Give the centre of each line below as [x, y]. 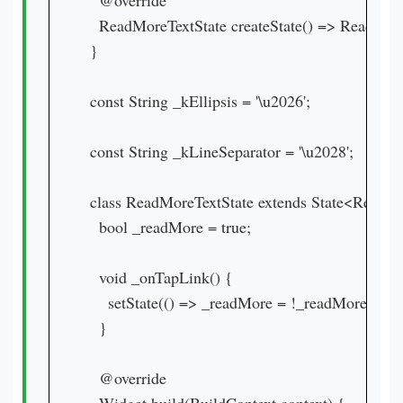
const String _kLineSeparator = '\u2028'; [222, 151]
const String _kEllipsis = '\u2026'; [200, 101]
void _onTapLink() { [161, 277]
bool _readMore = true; [170, 227]
